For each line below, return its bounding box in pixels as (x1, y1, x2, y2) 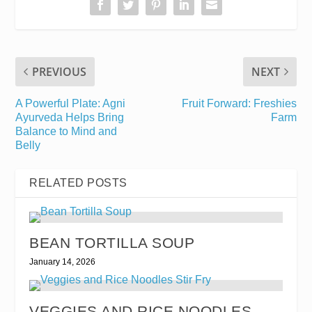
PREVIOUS (32, 63, 87, 79)
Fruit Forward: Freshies (181, 97, 297, 109)
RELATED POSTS (29, 176, 127, 189)
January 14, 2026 (29, 256, 96, 267)
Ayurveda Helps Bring (15, 111, 125, 123)
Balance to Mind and (15, 125, 118, 137)
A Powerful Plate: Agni (15, 97, 126, 109)
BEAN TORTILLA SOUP (29, 234, 195, 251)
